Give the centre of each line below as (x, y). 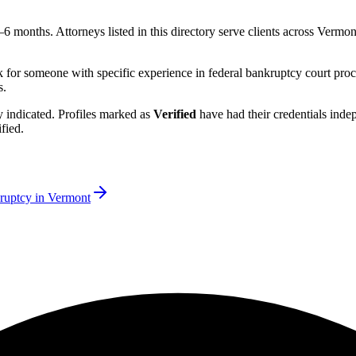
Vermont (69, 198)
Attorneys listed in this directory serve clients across (185, 31)
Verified (175, 114)
